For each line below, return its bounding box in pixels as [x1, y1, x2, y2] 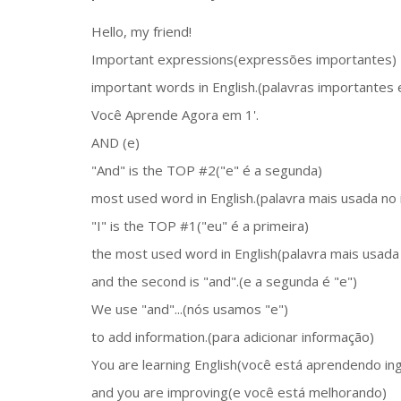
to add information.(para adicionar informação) [91, 327, 374, 346]
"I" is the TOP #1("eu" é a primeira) [91, 216, 309, 235]
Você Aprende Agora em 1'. [91, 105, 259, 124]
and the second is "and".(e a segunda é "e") [91, 271, 357, 290]
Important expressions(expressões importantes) [91, 49, 397, 68]
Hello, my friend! [91, 21, 192, 40]
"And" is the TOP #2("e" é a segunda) [91, 160, 322, 179]
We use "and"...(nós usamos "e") [91, 299, 288, 318]
